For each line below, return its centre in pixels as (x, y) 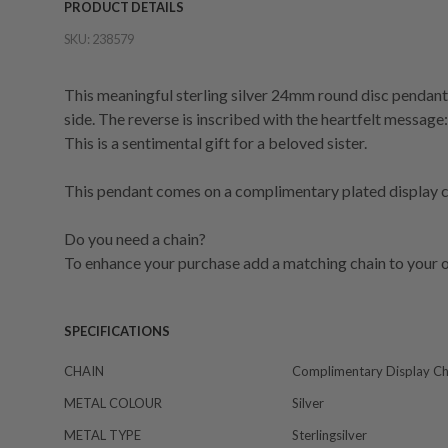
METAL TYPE (102, 435)
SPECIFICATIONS (117, 331)
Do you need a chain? (135, 238)
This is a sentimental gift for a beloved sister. (215, 142)
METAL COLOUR (113, 403)
